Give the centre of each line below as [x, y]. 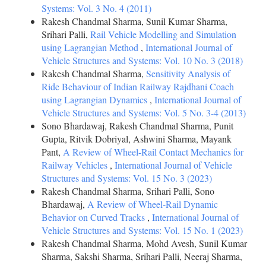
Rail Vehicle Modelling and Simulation [163, 34]
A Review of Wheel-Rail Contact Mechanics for [153, 152]
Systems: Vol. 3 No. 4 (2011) [96, 8]
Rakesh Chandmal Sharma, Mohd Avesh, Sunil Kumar [144, 243]
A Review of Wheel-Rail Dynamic [153, 204]
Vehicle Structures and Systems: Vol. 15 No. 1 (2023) [142, 230]
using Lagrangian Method [91, 47]
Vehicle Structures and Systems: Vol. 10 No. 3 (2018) [142, 60]
